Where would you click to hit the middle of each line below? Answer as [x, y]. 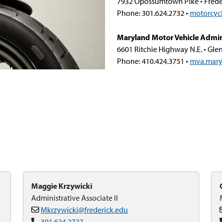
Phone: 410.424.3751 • [153, 61]
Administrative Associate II [75, 198]
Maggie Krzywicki [62, 186]
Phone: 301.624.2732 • [153, 13]
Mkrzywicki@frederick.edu [84, 210]
